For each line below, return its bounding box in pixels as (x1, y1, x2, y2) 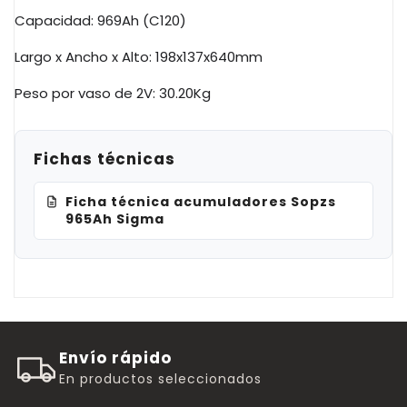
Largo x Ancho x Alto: (15, 46, 155, 66)
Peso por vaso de (15, 83, 136, 103)
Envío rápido (59, 346, 172, 369)
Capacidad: (15, 10, 97, 30)
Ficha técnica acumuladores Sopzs (65, 192, 336, 211)
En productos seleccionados (59, 369, 262, 388)
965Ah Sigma (65, 209, 164, 228)
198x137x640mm (155, 46, 263, 66)
